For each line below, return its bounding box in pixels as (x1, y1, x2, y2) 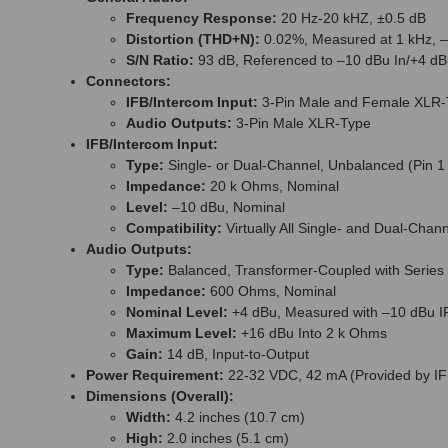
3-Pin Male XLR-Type (232, 115, 371, 132)
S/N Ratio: (126, 52, 194, 69)
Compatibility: (126, 220, 222, 237)
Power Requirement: (86, 367, 224, 384)
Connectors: (86, 73, 171, 90)
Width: (126, 409, 171, 426)
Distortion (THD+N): (126, 31, 260, 48)
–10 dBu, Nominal (168, 199, 285, 216)
